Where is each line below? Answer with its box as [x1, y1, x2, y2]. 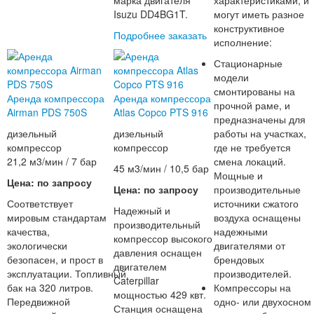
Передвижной [6, 294, 70, 309]
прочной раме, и [214, 98, 290, 113]
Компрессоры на [214, 280, 291, 295]
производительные [214, 182, 301, 197]
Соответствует [6, 196, 73, 211]
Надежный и [114, 203, 171, 218]
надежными [214, 224, 268, 239]
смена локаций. [214, 154, 286, 169]
